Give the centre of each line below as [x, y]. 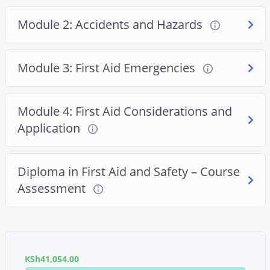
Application [50, 128]
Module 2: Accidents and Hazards [111, 24]
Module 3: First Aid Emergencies [108, 67]
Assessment [53, 188]
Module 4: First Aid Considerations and [124, 111]
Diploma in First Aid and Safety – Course [128, 171]
